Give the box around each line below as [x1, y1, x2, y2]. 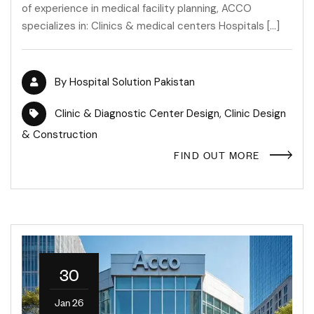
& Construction [22, 127, 97, 142]
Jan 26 [55, 294, 83, 309]
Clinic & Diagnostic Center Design [55, 106, 219, 121]
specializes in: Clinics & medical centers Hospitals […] [22, 18, 280, 33]
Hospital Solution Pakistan [69, 74, 195, 89]
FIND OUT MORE [174, 146, 260, 162]
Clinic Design [224, 106, 286, 121]
